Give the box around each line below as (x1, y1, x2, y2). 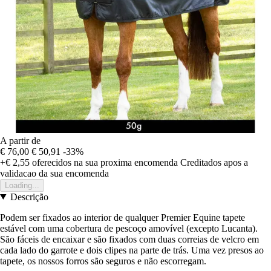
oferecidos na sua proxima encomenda (30, 157, 178, 168)
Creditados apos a (180, 157, 248, 168)
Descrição (10, 191, 48, 202)
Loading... (5, 180, 39, 190)
